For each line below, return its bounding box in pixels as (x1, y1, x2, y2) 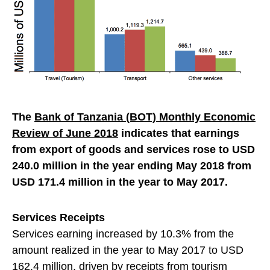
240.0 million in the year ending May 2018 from (12, 160, 251, 172)
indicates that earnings (118, 127, 239, 140)
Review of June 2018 (12, 127, 118, 140)
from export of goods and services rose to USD (12, 143, 255, 156)
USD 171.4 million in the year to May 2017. (12, 176, 228, 189)
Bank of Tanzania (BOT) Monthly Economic (34, 111, 256, 124)
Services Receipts (12, 212, 105, 224)
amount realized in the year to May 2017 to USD (12, 244, 243, 257)
